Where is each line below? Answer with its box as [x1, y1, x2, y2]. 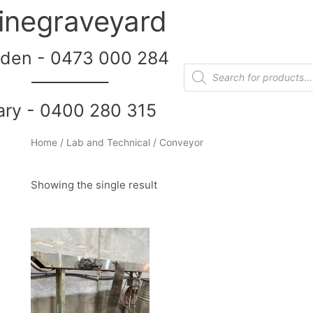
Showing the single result [30, 177, 157, 191]
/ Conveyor [150, 137, 203, 148]
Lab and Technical [66, 137, 150, 148]
